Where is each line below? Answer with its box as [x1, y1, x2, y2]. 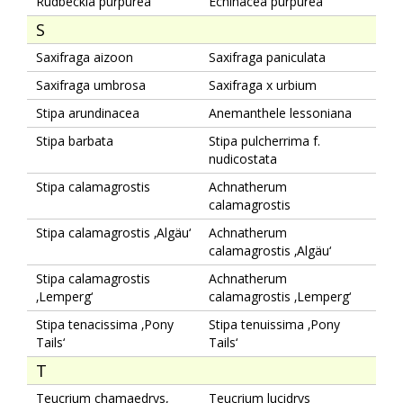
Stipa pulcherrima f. [209, 131, 320, 149]
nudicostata [209, 149, 277, 167]
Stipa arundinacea [36, 103, 139, 121]
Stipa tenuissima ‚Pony [209, 315, 340, 333]
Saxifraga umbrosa [36, 76, 146, 94]
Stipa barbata [36, 131, 113, 149]
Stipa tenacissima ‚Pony [36, 315, 174, 333]
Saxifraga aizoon [36, 48, 133, 66]
